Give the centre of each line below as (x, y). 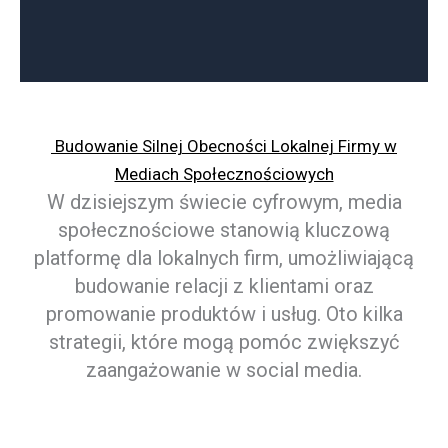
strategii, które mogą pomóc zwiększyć (224, 342)
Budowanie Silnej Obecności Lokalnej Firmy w (224, 146)
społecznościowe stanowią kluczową (224, 230)
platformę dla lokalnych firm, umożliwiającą (224, 258)
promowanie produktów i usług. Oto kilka (224, 314)
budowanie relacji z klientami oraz (224, 286)
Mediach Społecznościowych (224, 174)
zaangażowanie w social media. (224, 370)
